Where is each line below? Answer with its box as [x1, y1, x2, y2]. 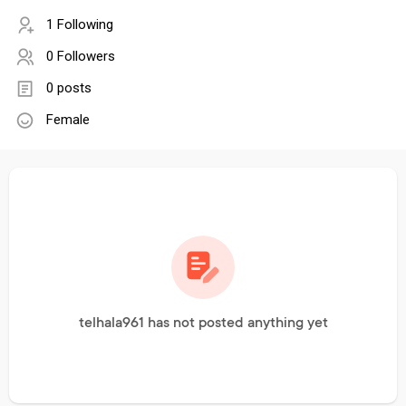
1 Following [46, 16, 113, 34]
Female [46, 111, 90, 129]
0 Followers [46, 48, 115, 65]
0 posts [46, 80, 92, 97]
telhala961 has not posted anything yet [78, 315, 328, 333]
